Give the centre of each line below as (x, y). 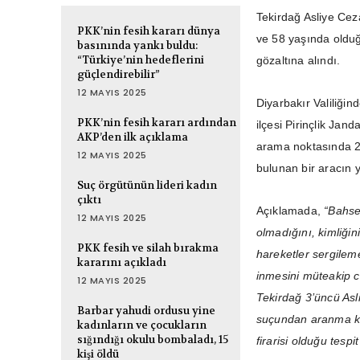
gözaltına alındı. (300, 61)
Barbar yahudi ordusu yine (146, 311)
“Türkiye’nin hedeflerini (141, 60)
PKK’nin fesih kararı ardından (157, 123)
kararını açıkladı (122, 263)
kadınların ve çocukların (142, 325)
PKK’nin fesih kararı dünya (149, 31)
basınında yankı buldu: (137, 46)
